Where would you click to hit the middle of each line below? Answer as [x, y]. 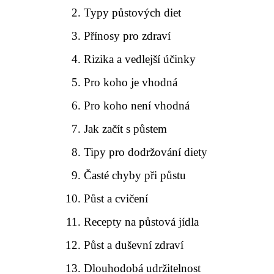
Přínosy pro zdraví [128, 36]
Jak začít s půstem [126, 129]
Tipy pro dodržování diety [146, 152]
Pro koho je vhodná [131, 82]
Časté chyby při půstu [135, 175]
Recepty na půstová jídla [142, 222]
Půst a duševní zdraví [134, 245]
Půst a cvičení [116, 198]
